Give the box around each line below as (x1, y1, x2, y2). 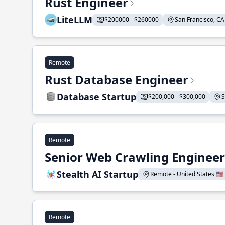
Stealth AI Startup (57, 168, 138, 180)
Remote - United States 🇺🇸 (150, 170, 223, 178)
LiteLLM (57, 14, 92, 26)
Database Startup (57, 91, 136, 103)
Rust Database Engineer (45, 71, 188, 88)
